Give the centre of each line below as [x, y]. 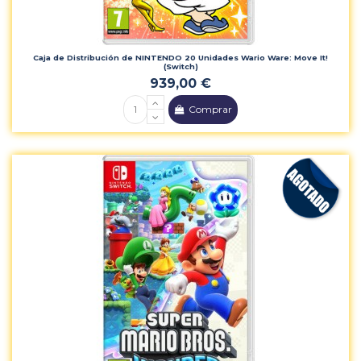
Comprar [211, 110]
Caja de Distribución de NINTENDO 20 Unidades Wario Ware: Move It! [180, 58]
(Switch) [180, 67]
